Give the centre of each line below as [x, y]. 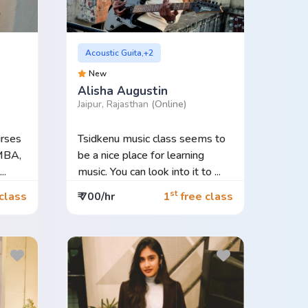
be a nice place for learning [141, 155]
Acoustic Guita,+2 [120, 53]
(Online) [168, 104]
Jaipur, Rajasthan [114, 104]
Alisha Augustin [122, 91]
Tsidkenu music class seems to [151, 139]
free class [205, 197]
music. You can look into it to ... [149, 172]
